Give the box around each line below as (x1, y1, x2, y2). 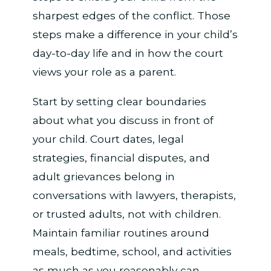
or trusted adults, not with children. (32, 207, 221, 220)
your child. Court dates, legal (32, 132, 184, 145)
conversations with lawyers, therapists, (32, 188, 236, 201)
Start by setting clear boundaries (32, 94, 206, 108)
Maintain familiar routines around (32, 226, 209, 239)
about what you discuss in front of (32, 113, 214, 126)
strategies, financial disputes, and (32, 151, 210, 164)
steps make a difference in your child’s (32, 28, 238, 41)
